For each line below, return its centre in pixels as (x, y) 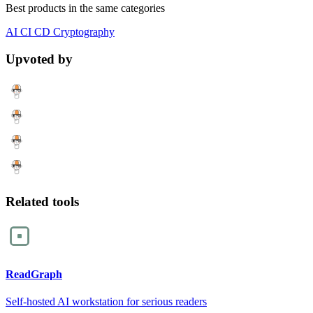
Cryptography (82, 32)
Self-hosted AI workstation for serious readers (106, 301)
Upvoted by (39, 59)
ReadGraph (34, 274)
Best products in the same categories (85, 8)
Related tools (42, 201)
